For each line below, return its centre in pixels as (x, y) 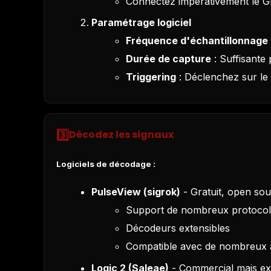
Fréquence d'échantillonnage (197, 41)
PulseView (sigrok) (135, 192)
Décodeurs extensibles (178, 228)
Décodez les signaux (121, 135)
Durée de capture (169, 59)
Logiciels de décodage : (106, 164)
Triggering (151, 77)
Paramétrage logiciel (141, 23)
